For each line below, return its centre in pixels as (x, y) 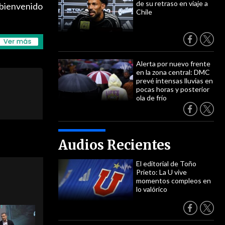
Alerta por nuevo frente (173, 64)
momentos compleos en (174, 181)
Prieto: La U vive (161, 172)
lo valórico (152, 189)
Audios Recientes (115, 145)
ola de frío (151, 98)
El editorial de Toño (166, 163)
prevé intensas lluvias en (175, 81)
